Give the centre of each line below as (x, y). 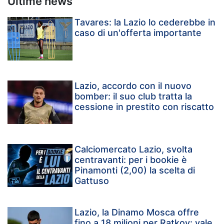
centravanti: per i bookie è (131, 159)
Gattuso (92, 180)
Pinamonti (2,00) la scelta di (135, 170)
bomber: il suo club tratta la (133, 96)
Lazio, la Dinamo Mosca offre (137, 212)
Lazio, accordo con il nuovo (133, 85)
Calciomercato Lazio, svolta (134, 149)
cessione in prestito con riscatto (144, 106)
